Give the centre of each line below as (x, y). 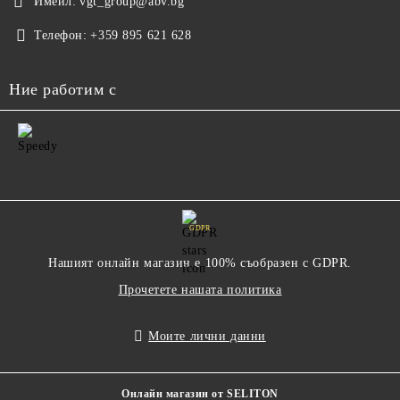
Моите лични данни (207, 336)
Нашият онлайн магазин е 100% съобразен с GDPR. (200, 263)
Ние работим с (63, 89)
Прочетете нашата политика (200, 290)
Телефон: (61, 35)
